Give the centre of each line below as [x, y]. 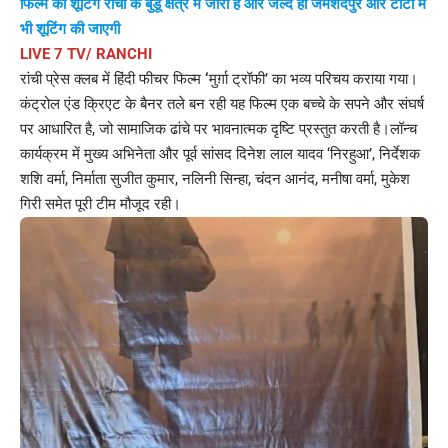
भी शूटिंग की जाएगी [70, 28]
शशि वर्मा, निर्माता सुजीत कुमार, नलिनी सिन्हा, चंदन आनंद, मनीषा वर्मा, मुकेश [215, 178]
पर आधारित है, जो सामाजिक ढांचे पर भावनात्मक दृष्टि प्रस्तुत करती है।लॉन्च [218, 128]
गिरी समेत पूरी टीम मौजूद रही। [100, 203]
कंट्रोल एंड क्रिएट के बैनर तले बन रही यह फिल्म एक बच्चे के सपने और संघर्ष [222, 103]
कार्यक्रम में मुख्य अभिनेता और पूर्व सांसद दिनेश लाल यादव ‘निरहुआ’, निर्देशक [220, 153]
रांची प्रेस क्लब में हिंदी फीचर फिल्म [112, 78]
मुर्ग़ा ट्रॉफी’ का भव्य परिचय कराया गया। [313, 78]
